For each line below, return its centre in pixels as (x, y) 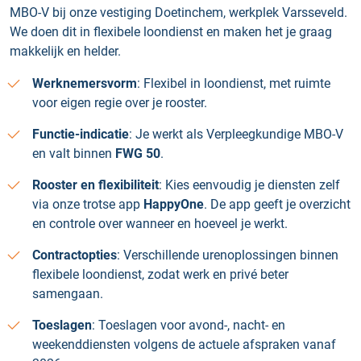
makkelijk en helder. (65, 51)
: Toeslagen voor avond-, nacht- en (189, 325)
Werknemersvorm (85, 83)
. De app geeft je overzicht (277, 204)
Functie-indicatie (81, 134)
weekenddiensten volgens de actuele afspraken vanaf (184, 344)
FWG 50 (138, 154)
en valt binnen (74, 154)
